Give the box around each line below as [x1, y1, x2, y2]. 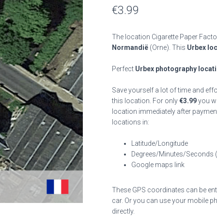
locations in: [112, 118, 149, 126]
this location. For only [112, 97, 179, 105]
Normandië [112, 44, 148, 51]
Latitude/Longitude [131, 139, 188, 147]
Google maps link [131, 161, 185, 169]
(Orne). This [148, 44, 187, 51]
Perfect [112, 65, 135, 73]
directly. [112, 207, 135, 215]
